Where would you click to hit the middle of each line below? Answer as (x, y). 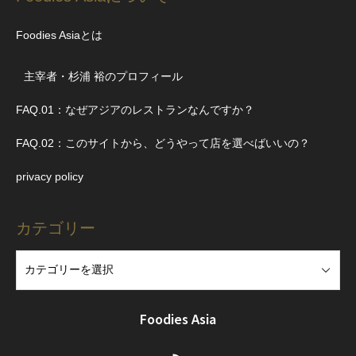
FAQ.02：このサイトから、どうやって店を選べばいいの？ (163, 143)
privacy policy (50, 176)
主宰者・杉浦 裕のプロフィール (103, 76)
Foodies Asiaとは (59, 35)
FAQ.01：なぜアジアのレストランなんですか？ (135, 109)
